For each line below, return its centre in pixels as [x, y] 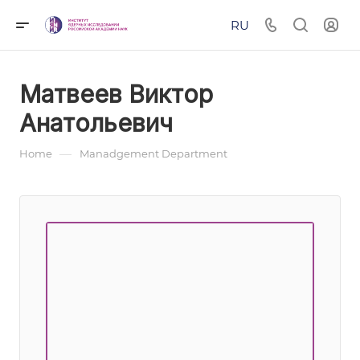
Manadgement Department [153, 153]
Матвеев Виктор [116, 94]
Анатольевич [96, 123]
